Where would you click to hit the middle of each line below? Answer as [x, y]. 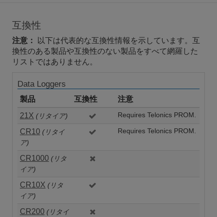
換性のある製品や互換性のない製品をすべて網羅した [105, 51]
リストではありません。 [55, 62]
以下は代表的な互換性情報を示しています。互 [118, 41]
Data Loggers [42, 84]
